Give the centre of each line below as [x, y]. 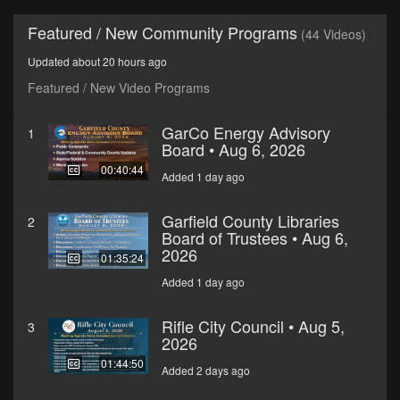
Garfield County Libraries [250, 221]
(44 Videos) [333, 34]
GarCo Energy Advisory [246, 133]
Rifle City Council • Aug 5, [253, 326]
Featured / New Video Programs [119, 88]
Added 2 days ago [206, 371]
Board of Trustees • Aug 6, [255, 238]
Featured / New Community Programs [162, 33]
